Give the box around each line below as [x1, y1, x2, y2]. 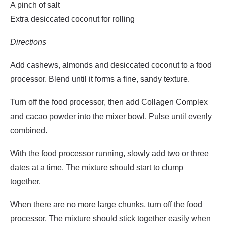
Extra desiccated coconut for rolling [10, 15, 135, 23]
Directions [10, 38, 46, 46]
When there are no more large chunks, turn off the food [10, 200, 202, 209]
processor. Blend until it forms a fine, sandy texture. [10, 75, 190, 83]
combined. [10, 126, 47, 135]
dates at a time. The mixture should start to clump [10, 163, 183, 172]
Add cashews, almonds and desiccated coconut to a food [10, 61, 212, 69]
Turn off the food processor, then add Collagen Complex [10, 98, 208, 106]
